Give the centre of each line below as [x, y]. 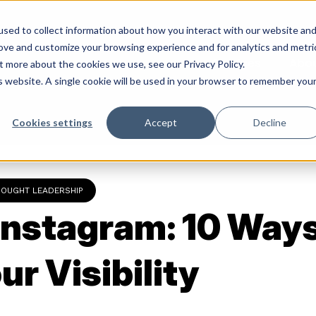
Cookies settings [53, 122]
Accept [161, 122]
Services [236, 63]
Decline [269, 122]
